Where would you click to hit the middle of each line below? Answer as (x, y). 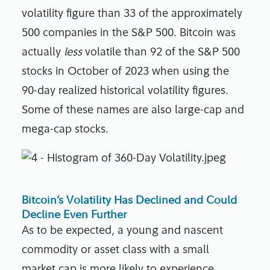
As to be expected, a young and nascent (122, 231)
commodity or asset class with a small (115, 251)
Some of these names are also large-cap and (133, 111)
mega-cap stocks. (67, 130)
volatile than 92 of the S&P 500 (161, 53)
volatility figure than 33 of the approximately (132, 14)
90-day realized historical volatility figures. (125, 92)
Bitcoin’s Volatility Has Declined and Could (129, 200)
